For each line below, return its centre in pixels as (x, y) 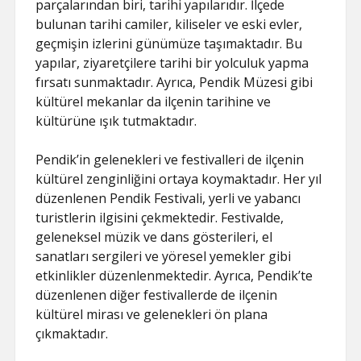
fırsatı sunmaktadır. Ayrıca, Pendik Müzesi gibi (174, 82)
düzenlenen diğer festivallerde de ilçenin (157, 295)
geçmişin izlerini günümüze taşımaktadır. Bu (169, 44)
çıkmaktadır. (72, 334)
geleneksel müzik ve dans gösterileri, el (154, 237)
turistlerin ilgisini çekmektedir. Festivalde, (160, 218)
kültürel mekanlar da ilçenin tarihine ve (154, 102)
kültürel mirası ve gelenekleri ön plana (152, 314)
